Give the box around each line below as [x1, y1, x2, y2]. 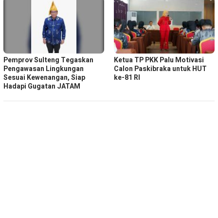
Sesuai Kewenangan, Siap [3, 73, 85, 83]
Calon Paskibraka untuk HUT [114, 64, 207, 74]
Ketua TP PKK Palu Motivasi [114, 55, 204, 66]
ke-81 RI [114, 73, 140, 83]
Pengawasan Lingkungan [3, 64, 84, 74]
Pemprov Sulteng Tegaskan [3, 55, 93, 66]
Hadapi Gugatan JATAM [3, 81, 80, 92]
